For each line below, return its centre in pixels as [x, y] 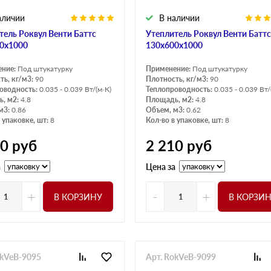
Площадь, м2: [171, 100]
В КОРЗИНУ [78, 197]
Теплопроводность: [180, 90]
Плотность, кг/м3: [178, 79]
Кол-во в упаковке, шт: [185, 120]
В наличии [179, 18]
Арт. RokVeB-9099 [181, 257]
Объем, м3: [166, 110]
